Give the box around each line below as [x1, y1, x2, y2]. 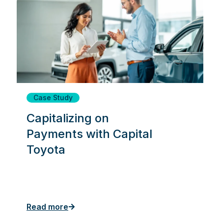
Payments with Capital [27, 126, 152, 141]
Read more [27, 201, 68, 212]
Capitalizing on [27, 110, 109, 125]
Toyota [27, 142, 65, 157]
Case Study [33, 93, 73, 102]
